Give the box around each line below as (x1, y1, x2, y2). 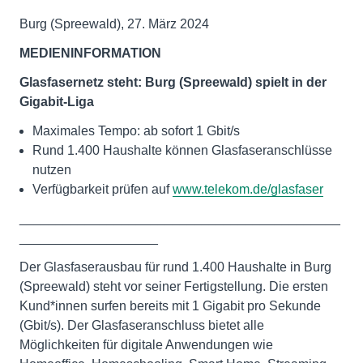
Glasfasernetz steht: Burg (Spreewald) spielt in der (19, 75, 327, 89)
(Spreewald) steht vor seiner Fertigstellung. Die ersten (19, 280, 328, 293)
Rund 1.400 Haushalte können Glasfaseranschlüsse (32, 143, 332, 157)
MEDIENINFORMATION (19, 46, 161, 60)
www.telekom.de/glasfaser (173, 182, 323, 196)
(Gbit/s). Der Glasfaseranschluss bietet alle (19, 318, 264, 332)
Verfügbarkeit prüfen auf (32, 182, 173, 196)
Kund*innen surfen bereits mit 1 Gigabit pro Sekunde (19, 299, 321, 313)
